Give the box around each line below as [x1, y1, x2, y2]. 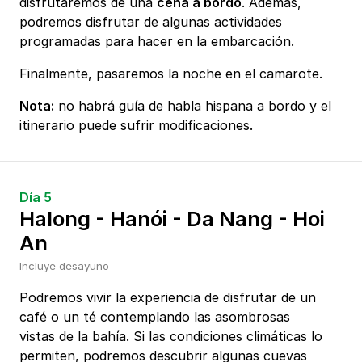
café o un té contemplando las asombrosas [19, 309, 290, 326]
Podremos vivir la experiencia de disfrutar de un [19, 289, 316, 306]
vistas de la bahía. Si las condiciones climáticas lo [19, 328, 322, 345]
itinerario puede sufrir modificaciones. [19, 117, 253, 134]
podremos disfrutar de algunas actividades [19, 14, 282, 31]
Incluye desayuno [19, 259, 109, 273]
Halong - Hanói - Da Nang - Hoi [19, 206, 325, 232]
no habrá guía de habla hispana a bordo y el [54, 98, 331, 115]
